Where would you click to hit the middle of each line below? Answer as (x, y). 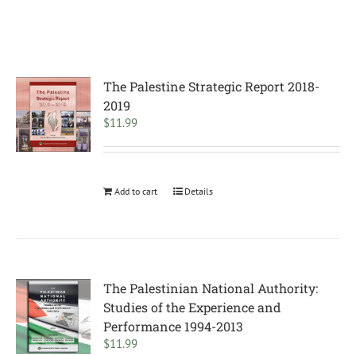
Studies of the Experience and (193, 307)
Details (199, 191)
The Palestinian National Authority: (211, 288)
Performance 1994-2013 (174, 326)
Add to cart (136, 191)
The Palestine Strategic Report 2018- (212, 86)
